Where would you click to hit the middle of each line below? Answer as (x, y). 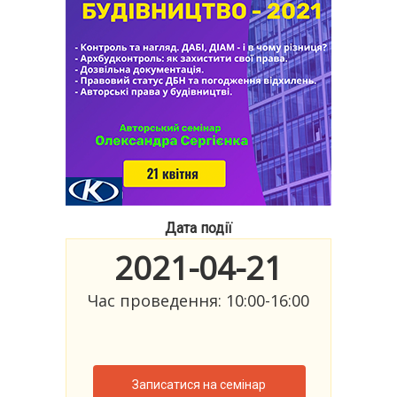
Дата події (198, 228)
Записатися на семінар (199, 384)
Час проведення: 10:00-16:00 (198, 300)
